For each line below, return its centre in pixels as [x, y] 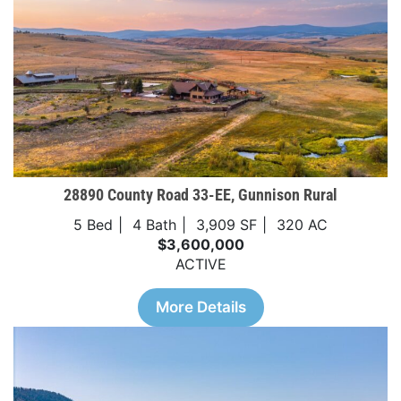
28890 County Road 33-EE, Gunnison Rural [200, 194]
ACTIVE [200, 264]
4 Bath [154, 224]
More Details [200, 307]
